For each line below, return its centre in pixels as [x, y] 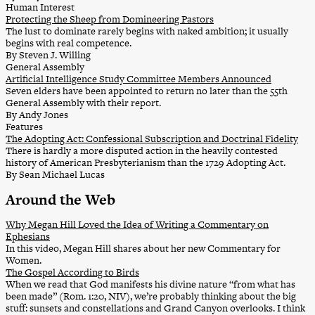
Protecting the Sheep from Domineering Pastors [110, 19]
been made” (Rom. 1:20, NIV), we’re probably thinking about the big [151, 296]
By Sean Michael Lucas [55, 175]
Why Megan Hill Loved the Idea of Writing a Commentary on [137, 224]
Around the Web [60, 200]
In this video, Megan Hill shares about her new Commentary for [143, 248]
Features [24, 127]
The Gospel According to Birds [72, 272]
